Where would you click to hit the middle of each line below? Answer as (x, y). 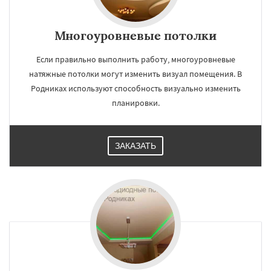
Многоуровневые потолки (135, 35)
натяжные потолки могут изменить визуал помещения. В (135, 74)
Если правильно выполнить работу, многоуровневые (135, 59)
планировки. (135, 103)
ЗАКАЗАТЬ (135, 146)
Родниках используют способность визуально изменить (135, 88)
